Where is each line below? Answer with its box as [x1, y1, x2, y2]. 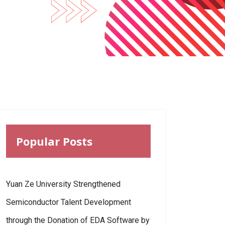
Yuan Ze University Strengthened [6, 179, 121, 189]
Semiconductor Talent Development [6, 197, 131, 207]
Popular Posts [16, 133, 92, 149]
